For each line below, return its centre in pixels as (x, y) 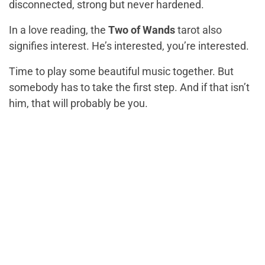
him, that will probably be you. (78, 104)
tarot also (198, 30)
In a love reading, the (59, 30)
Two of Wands (142, 30)
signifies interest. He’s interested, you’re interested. (129, 46)
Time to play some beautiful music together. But (121, 72)
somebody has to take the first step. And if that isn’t (129, 88)
